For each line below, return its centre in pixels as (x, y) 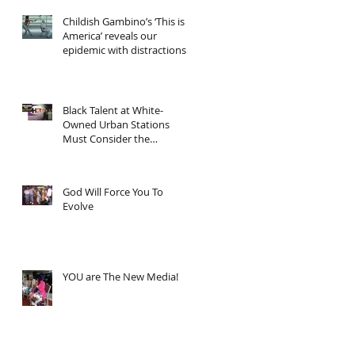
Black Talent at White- (113, 110)
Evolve (78, 206)
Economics (88, 153)
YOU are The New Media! (120, 276)
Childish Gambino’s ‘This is (124, 21)
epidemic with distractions (124, 50)
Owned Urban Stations (116, 124)
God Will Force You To (113, 191)
